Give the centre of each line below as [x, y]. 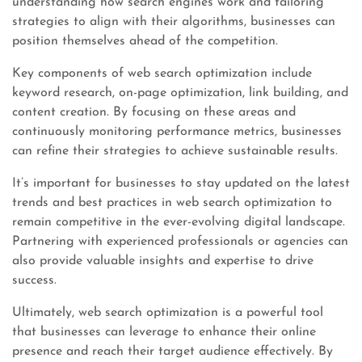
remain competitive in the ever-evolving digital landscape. [179, 222]
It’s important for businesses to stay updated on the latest [181, 183]
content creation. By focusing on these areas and [154, 112]
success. [34, 280]
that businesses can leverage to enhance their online [164, 332]
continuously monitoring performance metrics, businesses [177, 131]
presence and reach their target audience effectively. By [173, 351]
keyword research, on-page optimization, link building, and [180, 93]
